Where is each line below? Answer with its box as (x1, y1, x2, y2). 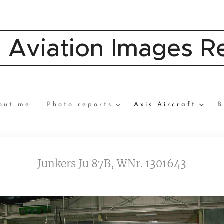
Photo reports (46, 101, 113, 108)
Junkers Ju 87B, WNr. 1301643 (37, 157, 186, 170)
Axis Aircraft (133, 101, 196, 108)
